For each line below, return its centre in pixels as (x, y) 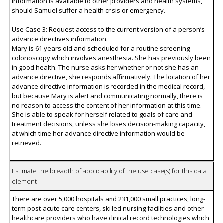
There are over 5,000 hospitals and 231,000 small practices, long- (108, 198)
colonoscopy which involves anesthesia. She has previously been (111, 57)
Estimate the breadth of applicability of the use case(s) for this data (109, 170)
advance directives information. (59, 39)
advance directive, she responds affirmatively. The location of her (111, 76)
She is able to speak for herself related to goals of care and (102, 114)
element (24, 181)
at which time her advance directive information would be (98, 133)
